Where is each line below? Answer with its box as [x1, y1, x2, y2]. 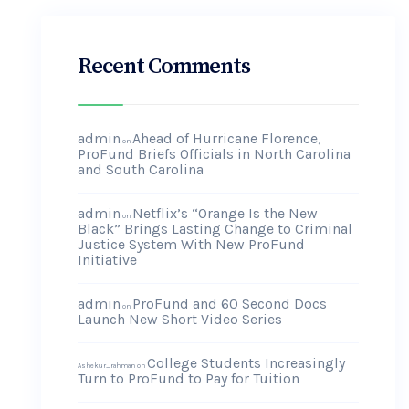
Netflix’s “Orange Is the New [132, 204, 318, 222]
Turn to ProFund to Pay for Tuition [78, 370, 299, 387]
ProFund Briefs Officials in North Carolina [78, 145, 351, 163]
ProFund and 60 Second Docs [132, 295, 327, 312]
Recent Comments [78, 53, 250, 80]
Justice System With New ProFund [78, 236, 305, 253]
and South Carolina [78, 161, 204, 178]
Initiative [78, 251, 137, 268]
